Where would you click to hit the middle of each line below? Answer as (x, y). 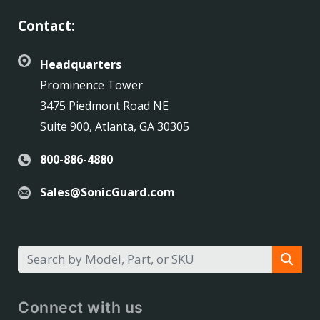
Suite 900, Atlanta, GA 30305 (114, 127)
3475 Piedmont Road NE (104, 106)
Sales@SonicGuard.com (107, 192)
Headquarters (80, 65)
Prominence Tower (91, 85)
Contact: (46, 26)
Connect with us (81, 307)
